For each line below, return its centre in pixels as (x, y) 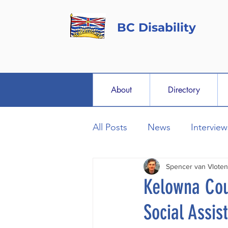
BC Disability (156, 27)
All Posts (110, 127)
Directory (184, 90)
